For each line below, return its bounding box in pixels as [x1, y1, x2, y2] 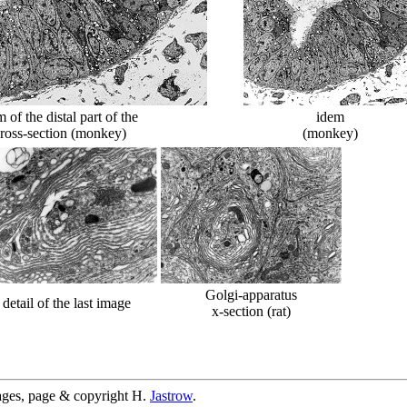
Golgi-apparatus [205, 287, 297, 303]
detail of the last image [2, 295, 131, 311]
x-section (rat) [212, 303, 291, 319]
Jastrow [150, 388, 193, 403]
